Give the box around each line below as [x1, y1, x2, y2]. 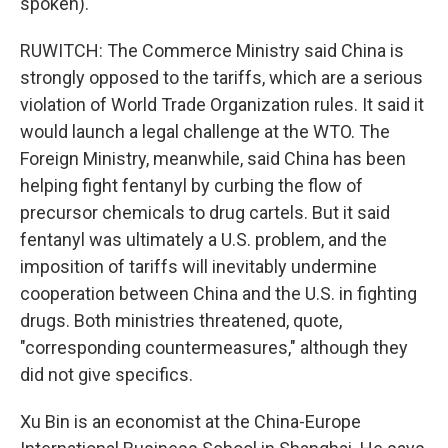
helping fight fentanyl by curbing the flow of [20, 175, 363, 196]
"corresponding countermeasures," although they [20, 337, 408, 358]
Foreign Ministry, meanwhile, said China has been [20, 148, 406, 169]
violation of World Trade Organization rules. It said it [20, 94, 424, 115]
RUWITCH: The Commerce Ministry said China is [20, 40, 404, 61]
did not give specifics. [20, 364, 193, 385]
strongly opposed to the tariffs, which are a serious [20, 67, 423, 88]
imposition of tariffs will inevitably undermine [20, 256, 377, 277]
